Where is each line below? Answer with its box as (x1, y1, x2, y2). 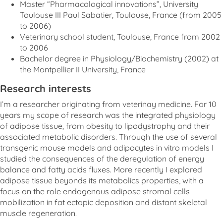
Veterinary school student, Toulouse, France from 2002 (20, 32, 220, 42)
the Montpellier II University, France (20, 64, 146, 74)
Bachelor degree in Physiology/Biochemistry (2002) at (20, 54, 219, 63)
